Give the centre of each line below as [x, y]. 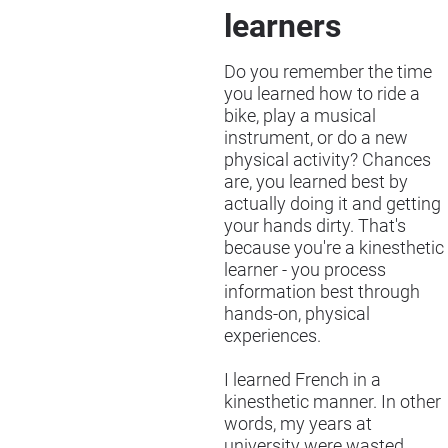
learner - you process [305, 269]
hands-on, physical [297, 313]
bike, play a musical [300, 115]
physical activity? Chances [327, 159]
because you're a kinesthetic [334, 247]
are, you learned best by [316, 181]
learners [286, 25]
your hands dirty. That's [315, 225]
